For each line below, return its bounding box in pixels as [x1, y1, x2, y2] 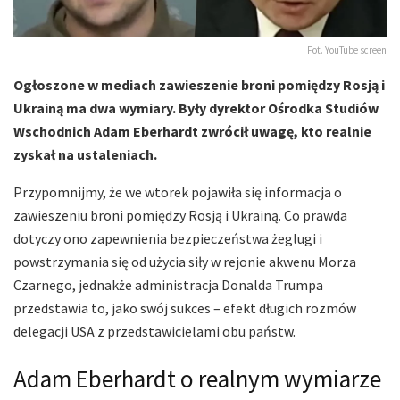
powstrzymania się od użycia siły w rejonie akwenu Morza [13, 252, 356, 271]
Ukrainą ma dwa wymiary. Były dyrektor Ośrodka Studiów [13, 98, 379, 117]
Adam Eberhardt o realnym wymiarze [13, 363, 381, 395]
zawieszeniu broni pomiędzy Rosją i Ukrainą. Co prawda [13, 205, 347, 224]
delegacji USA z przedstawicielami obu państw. [13, 321, 296, 340]
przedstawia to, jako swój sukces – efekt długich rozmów [13, 298, 356, 317]
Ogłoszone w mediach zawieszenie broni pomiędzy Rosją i [13, 75, 385, 94]
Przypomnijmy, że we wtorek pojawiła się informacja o [13, 182, 342, 201]
